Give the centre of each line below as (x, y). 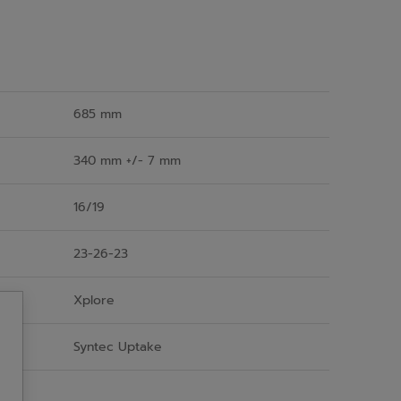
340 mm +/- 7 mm (127, 160)
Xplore (94, 300)
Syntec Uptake (118, 346)
